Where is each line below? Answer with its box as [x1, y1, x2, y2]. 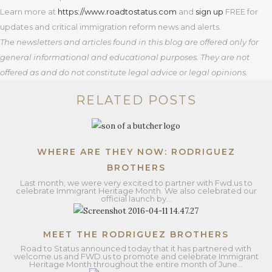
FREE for [223, 7, 258, 16]
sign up [195, 7, 223, 16]
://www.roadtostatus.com [78, 7, 177, 16]
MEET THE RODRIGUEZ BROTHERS [43, 228, 229, 240]
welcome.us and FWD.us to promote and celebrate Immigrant [13, 251, 259, 261]
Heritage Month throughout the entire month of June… [29, 259, 243, 269]
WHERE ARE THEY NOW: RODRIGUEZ [36, 146, 236, 157]
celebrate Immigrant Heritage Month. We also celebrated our [15, 185, 257, 195]
